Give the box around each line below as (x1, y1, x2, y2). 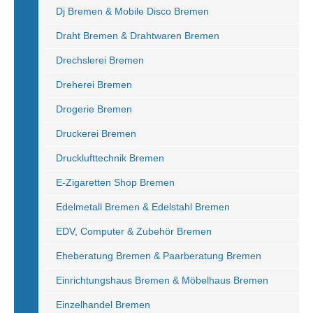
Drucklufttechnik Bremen (56, 152, 164, 163)
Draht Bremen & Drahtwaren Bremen (56, 30, 219, 41)
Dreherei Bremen (56, 79, 132, 90)
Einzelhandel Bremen (56, 299, 150, 310)
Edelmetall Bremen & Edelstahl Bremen (56, 201, 230, 212)
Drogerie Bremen (56, 103, 132, 115)
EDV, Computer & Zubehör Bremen (56, 226, 212, 237)
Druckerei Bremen (56, 128, 136, 139)
